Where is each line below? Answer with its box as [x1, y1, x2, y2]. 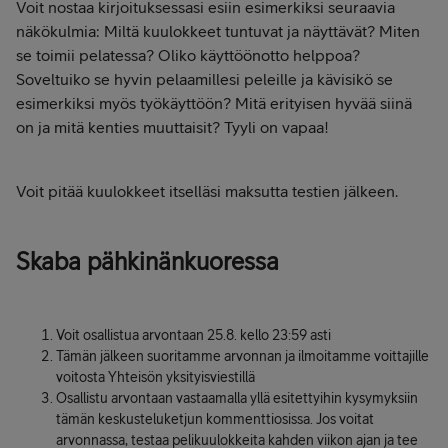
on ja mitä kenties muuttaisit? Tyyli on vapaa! [16, 118, 329, 137]
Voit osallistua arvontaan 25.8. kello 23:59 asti [56, 327, 331, 344]
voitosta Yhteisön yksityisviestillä [56, 369, 255, 386]
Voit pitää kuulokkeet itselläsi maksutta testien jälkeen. [16, 182, 398, 201]
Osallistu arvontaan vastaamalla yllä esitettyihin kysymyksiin [56, 390, 418, 407]
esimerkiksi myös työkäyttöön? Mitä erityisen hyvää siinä [16, 94, 412, 113]
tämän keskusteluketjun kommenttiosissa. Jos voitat [56, 411, 374, 428]
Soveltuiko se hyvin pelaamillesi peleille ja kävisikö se [16, 70, 393, 89]
